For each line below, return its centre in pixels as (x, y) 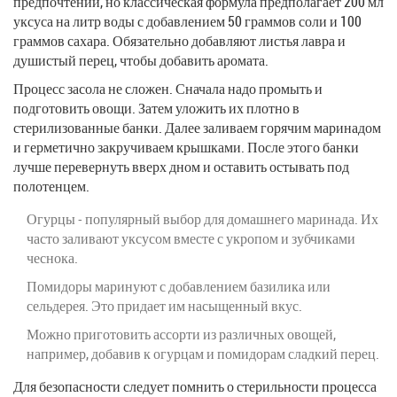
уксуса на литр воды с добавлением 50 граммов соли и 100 (187, 21)
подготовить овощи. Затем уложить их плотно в (156, 108)
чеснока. (52, 257)
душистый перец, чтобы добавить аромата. (141, 60)
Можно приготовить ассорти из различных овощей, (181, 334)
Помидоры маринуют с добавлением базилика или (179, 286)
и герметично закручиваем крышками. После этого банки (186, 147)
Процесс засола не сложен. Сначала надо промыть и (168, 88)
